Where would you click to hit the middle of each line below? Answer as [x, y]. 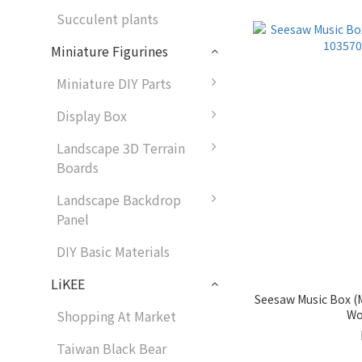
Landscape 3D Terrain [121, 148]
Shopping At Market [116, 316]
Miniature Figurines [109, 51]
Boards [78, 168]
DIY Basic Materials [113, 252]
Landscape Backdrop [119, 200]
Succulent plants [107, 19]
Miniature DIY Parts [114, 84]
